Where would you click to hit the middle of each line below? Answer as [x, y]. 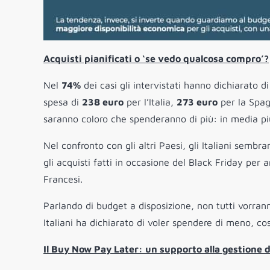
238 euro [103, 102]
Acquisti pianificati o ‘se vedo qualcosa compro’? [156, 59]
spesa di [63, 102]
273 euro [197, 102]
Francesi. [63, 179]
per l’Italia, [150, 102]
